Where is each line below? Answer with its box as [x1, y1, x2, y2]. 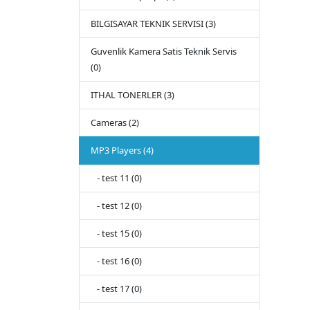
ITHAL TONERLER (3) [91, 89, 174, 102]
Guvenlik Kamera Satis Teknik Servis [91, 45, 237, 58]
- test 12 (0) [91, 199, 142, 212]
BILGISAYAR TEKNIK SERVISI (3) [91, 17, 216, 30]
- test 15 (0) [91, 227, 142, 240]
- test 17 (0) [91, 282, 142, 295]
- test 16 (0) [91, 255, 142, 268]
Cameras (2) [91, 116, 139, 129]
